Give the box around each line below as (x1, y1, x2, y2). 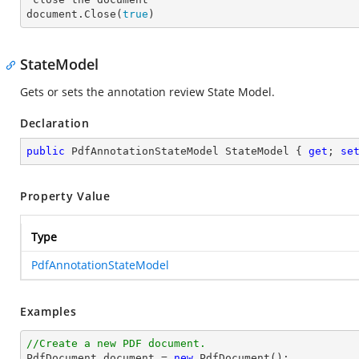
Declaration (20, 115, 90, 131)
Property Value (20, 188, 111, 204)
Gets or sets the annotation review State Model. (20, 84, 275, 99)
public (26, 145, 65, 157)
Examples (20, 304, 77, 319)
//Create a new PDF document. (26, 337, 206, 349)
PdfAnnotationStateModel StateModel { (65, 145, 309, 157)
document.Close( (26, 8, 123, 20)
